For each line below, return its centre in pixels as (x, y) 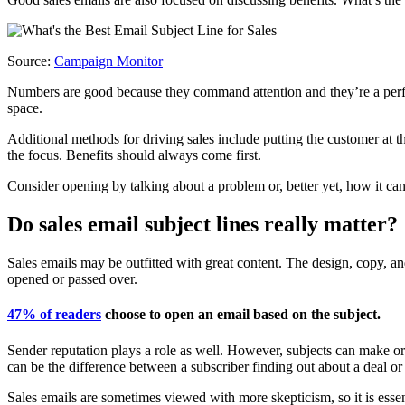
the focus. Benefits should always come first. (134, 155)
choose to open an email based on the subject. (241, 315)
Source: (31, 61)
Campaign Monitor (108, 61)
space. (25, 108)
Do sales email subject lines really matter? (202, 225)
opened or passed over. (72, 279)
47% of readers (54, 315)
